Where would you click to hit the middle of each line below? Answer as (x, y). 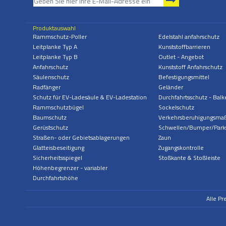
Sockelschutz (176, 107)
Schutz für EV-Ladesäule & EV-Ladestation (90, 97)
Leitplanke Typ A (55, 47)
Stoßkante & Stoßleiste (189, 158)
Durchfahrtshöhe (55, 178)
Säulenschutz (51, 77)
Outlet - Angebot (181, 57)
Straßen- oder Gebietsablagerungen (81, 138)
